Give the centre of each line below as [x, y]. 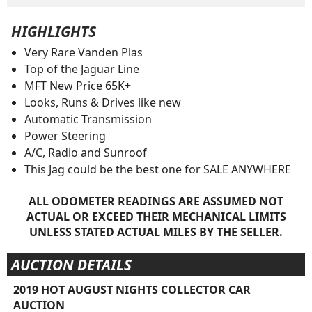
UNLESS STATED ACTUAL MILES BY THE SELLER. [156, 232]
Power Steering [65, 136]
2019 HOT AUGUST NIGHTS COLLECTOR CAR [132, 290]
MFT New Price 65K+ [77, 86]
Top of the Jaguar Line [81, 69]
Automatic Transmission [88, 119]
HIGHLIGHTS [53, 32]
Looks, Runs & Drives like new [102, 103]
